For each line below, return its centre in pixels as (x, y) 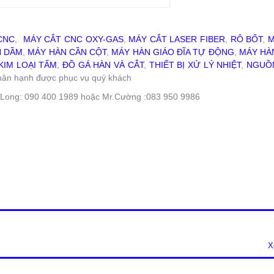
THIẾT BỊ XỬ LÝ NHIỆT (195, 65)
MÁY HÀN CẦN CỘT (67, 52)
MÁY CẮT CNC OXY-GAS (73, 39)
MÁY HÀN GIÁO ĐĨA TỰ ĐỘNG (173, 52)
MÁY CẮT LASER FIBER (177, 39)
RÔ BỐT (246, 39)
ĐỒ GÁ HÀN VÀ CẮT (103, 65)
